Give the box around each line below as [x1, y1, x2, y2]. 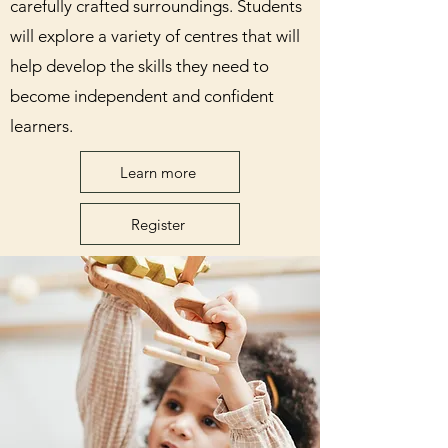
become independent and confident [10, 86, 274, 106]
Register [131, 214, 185, 234]
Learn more [120, 162, 196, 182]
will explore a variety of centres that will [10, 26, 300, 46]
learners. [10, 116, 77, 136]
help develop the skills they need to [10, 56, 269, 76]
